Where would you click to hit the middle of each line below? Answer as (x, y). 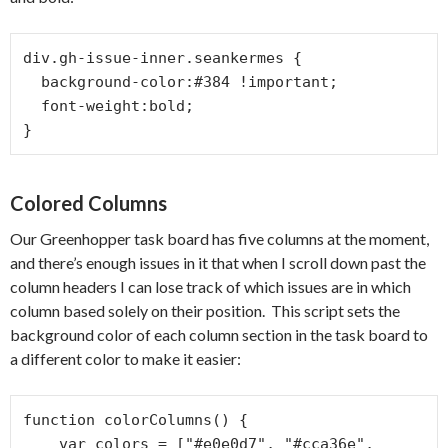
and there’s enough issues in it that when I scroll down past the (218, 262)
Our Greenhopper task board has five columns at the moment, (219, 238)
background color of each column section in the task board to (219, 334)
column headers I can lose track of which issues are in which (210, 286)
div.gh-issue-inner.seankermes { (162, 58)
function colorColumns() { (135, 420)
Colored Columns (88, 203)
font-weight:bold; (32, 106)
